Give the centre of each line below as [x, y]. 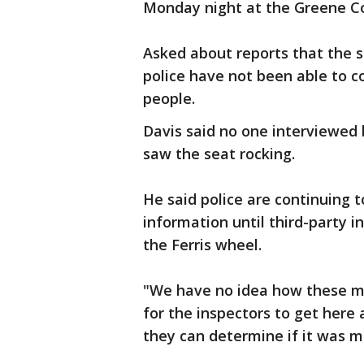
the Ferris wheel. [202, 245]
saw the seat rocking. [219, 154]
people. [169, 98]
